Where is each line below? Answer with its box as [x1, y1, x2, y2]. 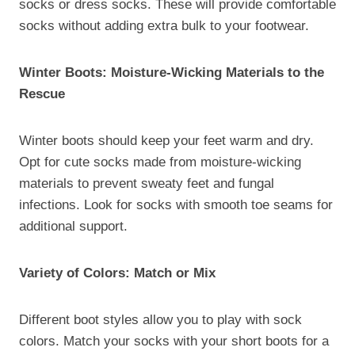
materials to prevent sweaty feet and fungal [19, 175, 274, 191]
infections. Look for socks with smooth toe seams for [19, 197, 333, 212]
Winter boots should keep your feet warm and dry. [19, 132, 314, 148]
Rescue [19, 86, 65, 101]
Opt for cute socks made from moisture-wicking [19, 154, 301, 170]
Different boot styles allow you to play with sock [19, 311, 302, 327]
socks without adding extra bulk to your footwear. [19, 17, 309, 33]
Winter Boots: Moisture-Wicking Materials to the [19, 64, 324, 80]
